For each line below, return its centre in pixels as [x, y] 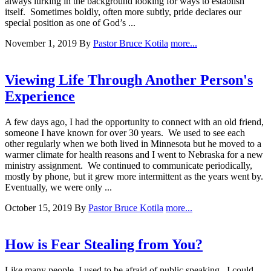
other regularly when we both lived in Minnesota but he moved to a [133, 143]
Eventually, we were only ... [58, 187]
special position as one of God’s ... [70, 22]
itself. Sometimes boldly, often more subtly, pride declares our [123, 11]
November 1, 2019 [42, 43]
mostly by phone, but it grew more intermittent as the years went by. [135, 176]
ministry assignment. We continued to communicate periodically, [129, 165]
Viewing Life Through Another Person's [129, 80]
